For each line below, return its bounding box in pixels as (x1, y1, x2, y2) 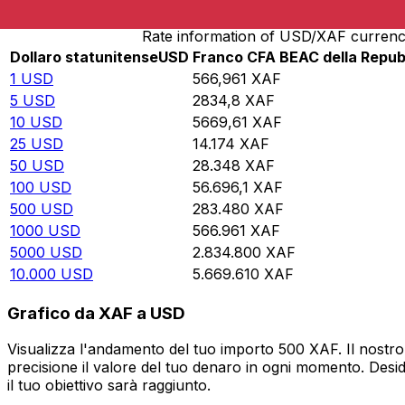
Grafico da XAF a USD (7, 302, 185, 324)
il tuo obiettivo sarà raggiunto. (7, 376, 211, 395)
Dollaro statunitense (10, 48, 158, 67)
